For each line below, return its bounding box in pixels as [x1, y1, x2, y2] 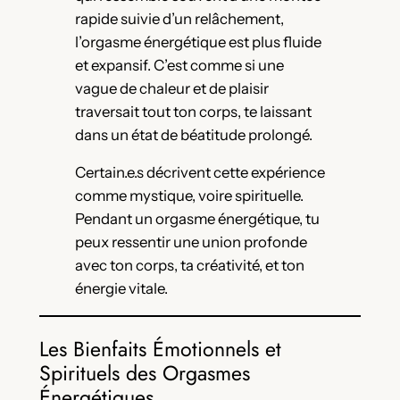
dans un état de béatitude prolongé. [74, 125, 312, 144]
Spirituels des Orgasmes [38, 358, 250, 389]
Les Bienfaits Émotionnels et [38, 334, 281, 365]
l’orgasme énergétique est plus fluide [74, 32, 321, 51]
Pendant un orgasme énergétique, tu [74, 210, 320, 229]
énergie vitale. [74, 279, 168, 298]
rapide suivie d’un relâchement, [74, 9, 284, 28]
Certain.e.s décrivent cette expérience [74, 163, 325, 182]
